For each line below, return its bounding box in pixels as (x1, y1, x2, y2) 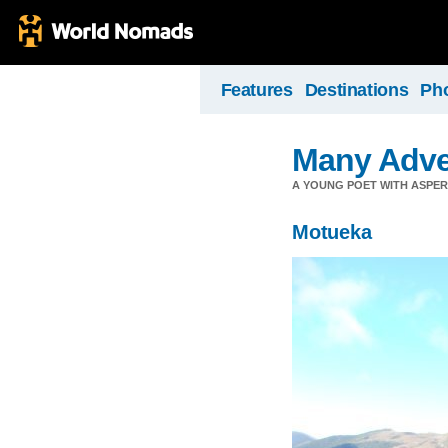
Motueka (292, 221, 372, 243)
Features (220, 80, 293, 100)
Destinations (304, 80, 409, 100)
